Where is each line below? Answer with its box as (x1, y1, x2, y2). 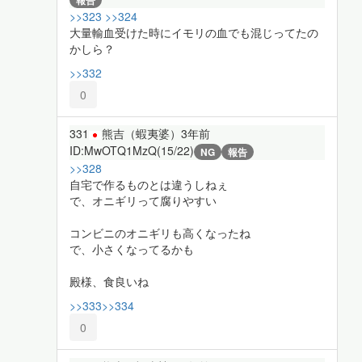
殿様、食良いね (69, 272, 149, 289)
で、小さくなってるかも (69, 240, 194, 257)
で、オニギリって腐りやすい (69, 192, 217, 208)
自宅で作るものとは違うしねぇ (69, 175, 228, 192)
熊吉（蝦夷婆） (102, 125, 181, 142)
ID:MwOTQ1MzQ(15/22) (69, 141, 194, 158)
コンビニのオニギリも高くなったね (69, 224, 250, 241)
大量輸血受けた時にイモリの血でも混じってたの (69, 24, 318, 41)
